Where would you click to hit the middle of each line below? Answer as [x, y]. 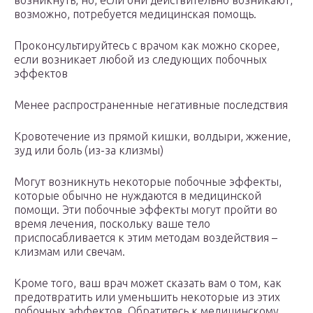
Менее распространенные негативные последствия [151, 105]
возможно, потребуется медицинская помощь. [135, 14]
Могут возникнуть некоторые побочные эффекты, [148, 182]
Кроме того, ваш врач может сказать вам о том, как [148, 283]
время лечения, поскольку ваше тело [112, 224]
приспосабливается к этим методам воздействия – [146, 238]
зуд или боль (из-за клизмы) [89, 151]
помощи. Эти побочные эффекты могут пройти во [146, 210]
